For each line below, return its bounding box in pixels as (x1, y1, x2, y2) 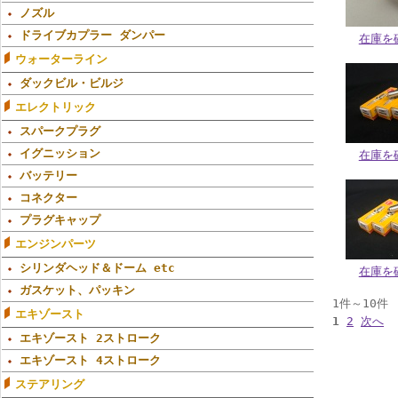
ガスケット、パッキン (20, 283, 135, 297)
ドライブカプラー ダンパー (20, 28, 165, 42)
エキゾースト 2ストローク (20, 331, 161, 345)
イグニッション (20, 147, 100, 160)
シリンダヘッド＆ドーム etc (20, 261, 175, 275)
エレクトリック (15, 100, 96, 114)
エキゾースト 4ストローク (20, 354, 161, 367)
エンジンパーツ (15, 237, 96, 251)
